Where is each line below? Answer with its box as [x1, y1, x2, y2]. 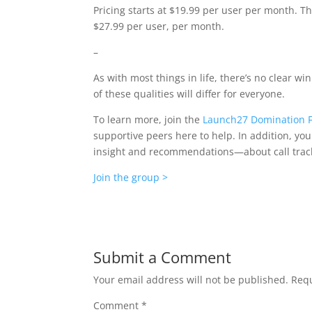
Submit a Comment [93, 247, 232, 267]
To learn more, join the [93, 113, 203, 126]
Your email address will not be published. [93, 273, 289, 286]
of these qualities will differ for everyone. [93, 87, 286, 100]
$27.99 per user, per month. [93, 19, 225, 33]
